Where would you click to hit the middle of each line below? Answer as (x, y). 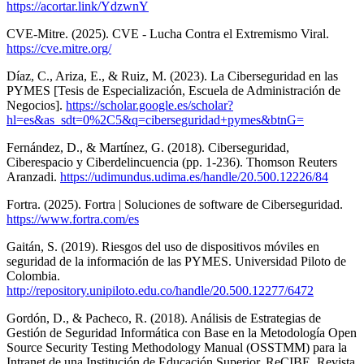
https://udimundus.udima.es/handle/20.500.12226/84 (194, 176)
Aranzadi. (33, 176)
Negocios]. (36, 105)
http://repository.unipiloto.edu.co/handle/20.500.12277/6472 (160, 290)
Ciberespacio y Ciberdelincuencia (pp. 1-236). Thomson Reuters (172, 162)
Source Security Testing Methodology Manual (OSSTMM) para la (177, 347)
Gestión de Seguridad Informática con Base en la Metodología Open (182, 332)
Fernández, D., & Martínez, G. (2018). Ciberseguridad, (148, 147)
